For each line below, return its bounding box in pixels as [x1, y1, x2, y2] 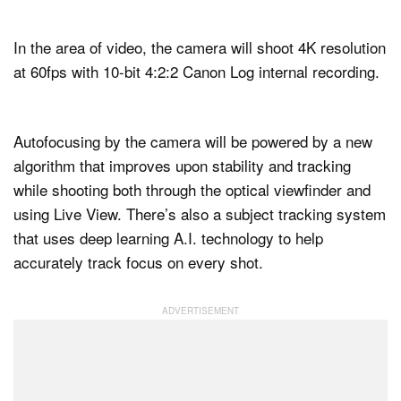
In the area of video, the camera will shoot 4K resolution [13, 36, 386, 59]
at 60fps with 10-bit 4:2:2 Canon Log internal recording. [13, 60, 380, 83]
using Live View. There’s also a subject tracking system [13, 202, 386, 226]
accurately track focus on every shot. [13, 251, 263, 274]
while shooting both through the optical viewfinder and [13, 178, 371, 201]
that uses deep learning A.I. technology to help [13, 226, 323, 250]
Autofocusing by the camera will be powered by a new [13, 130, 372, 153]
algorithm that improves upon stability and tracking [13, 154, 351, 177]
